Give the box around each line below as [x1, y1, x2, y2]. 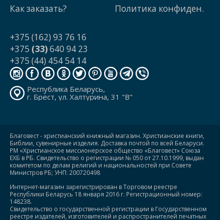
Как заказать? [10, 3, 67, 15]
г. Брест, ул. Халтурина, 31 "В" [27, 92, 133, 102]
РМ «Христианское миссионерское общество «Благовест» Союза [10, 146, 200, 155]
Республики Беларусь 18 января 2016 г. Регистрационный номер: [10, 190, 202, 198]
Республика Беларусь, [27, 84, 105, 94]
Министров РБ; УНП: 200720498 [10, 168, 100, 177]
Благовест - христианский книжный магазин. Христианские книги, [10, 131, 204, 140]
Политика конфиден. [115, 3, 204, 15]
